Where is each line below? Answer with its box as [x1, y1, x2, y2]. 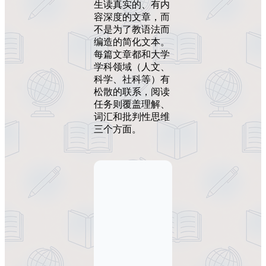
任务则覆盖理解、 [94, 99, 170, 110]
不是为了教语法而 [94, 24, 170, 35]
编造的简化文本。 [94, 37, 170, 47]
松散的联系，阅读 [94, 87, 170, 97]
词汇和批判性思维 [94, 112, 170, 122]
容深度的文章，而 [94, 12, 170, 23]
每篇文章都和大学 [94, 49, 170, 60]
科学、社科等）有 [94, 74, 170, 85]
